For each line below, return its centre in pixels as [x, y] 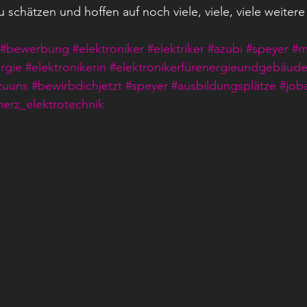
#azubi [225, 49]
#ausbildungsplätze [224, 86]
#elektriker [176, 49]
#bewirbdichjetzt [77, 86]
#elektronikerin [66, 67]
